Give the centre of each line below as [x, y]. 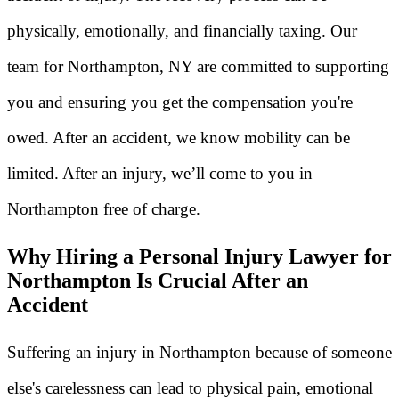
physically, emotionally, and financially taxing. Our [182, 30]
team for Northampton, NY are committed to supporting [198, 66]
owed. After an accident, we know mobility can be [179, 137]
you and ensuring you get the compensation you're [180, 102]
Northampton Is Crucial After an [158, 280]
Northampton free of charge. [104, 208]
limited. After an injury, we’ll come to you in [160, 173]
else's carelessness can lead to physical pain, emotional [190, 387]
